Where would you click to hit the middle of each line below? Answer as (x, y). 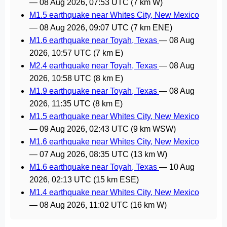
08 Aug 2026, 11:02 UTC (84, 205)
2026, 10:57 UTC (60, 53)
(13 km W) (148, 154)
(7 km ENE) (150, 28)
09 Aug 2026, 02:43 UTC (84, 129)
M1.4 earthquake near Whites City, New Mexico (114, 192)
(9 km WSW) (152, 129)
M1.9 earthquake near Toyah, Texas (94, 91)
